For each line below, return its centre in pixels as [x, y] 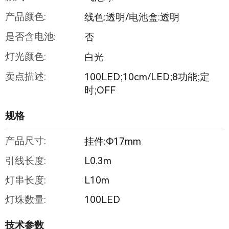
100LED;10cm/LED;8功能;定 [147, 77]
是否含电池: [30, 36]
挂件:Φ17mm [112, 142]
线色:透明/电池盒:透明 [132, 17]
